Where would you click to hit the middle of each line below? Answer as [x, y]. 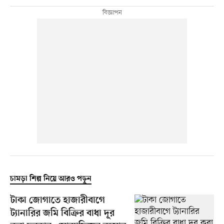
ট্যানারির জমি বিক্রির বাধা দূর [62, 214]
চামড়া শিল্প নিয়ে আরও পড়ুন [50, 179]
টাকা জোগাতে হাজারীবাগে [57, 201]
